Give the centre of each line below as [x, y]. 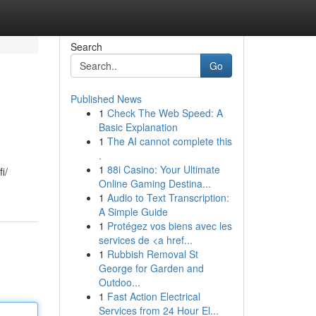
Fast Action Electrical [153, 296]
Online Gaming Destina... [154, 183]
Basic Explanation [138, 127]
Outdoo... [119, 282]
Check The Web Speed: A [165, 113]
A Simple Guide [133, 212]
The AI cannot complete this [169, 141]
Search [86, 47]
